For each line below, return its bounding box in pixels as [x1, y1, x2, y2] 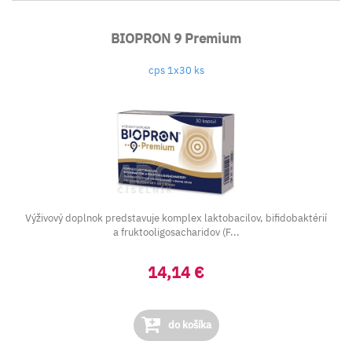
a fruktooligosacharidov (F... [112, 225, 240, 239]
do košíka [165, 318, 211, 332]
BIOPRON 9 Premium [111, 30, 241, 47]
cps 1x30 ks [148, 64, 204, 77]
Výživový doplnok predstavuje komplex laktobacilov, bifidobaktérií [25, 211, 327, 225]
